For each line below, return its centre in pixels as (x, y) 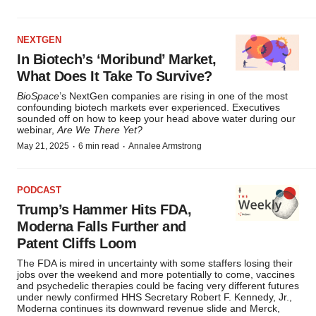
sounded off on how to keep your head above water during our (156, 119)
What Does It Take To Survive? (115, 76)
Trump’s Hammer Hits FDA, (104, 209)
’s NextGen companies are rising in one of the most (174, 96)
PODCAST (39, 190)
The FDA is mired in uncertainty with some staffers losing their (155, 263)
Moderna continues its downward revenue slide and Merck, (148, 308)
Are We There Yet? (100, 130)
